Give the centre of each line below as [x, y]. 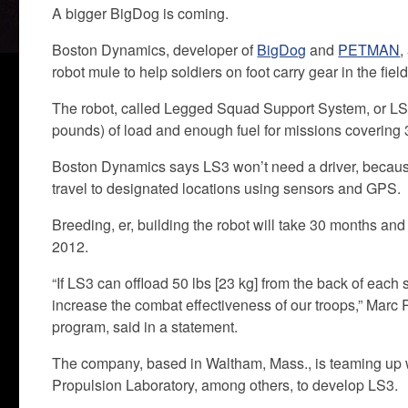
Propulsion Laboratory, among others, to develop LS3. [225, 385]
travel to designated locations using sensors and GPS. [227, 188]
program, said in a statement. [145, 326]
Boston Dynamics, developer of [155, 50]
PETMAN [369, 50]
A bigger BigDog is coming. [141, 13]
